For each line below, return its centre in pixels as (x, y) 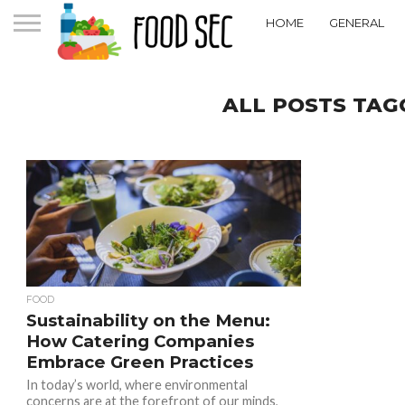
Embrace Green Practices (139, 362)
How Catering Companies (140, 341)
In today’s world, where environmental (137, 385)
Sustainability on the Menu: (148, 320)
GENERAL (357, 22)
